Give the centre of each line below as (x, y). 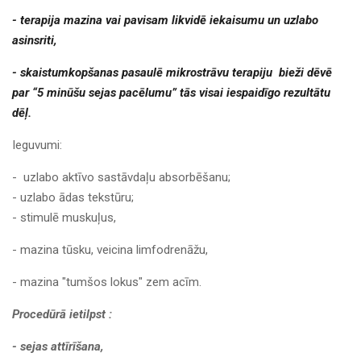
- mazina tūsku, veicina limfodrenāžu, (110, 250)
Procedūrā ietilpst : (62, 315)
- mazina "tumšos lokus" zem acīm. (107, 282)
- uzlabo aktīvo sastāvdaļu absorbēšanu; (121, 178)
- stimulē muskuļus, (64, 218)
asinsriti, (35, 41)
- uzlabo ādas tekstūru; (73, 198)
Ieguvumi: (37, 145)
